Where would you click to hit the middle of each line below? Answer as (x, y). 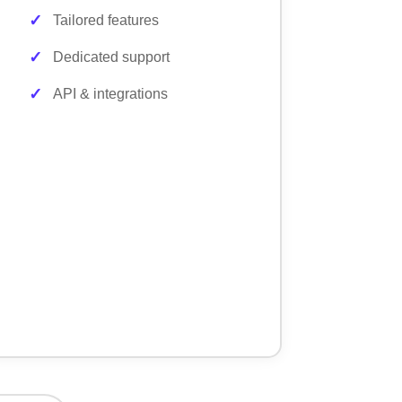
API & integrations (111, 93)
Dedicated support (112, 57)
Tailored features (106, 20)
